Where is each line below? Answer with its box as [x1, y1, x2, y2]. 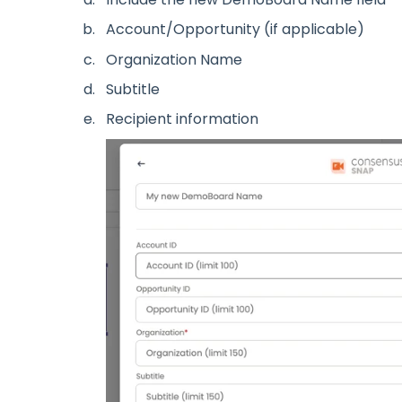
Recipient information [105, 108, 262, 129]
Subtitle [105, 78, 160, 100]
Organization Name [105, 48, 242, 70]
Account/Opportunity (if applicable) [105, 19, 364, 40]
